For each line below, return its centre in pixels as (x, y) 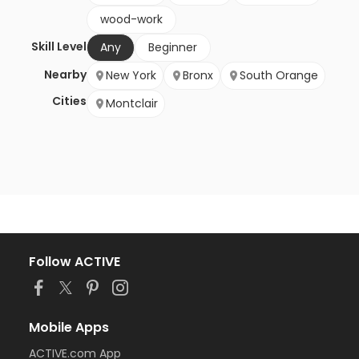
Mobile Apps (69, 328)
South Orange (279, 76)
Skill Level (59, 47)
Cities (69, 101)
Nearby (65, 75)
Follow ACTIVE (75, 262)
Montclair (132, 104)
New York (131, 76)
